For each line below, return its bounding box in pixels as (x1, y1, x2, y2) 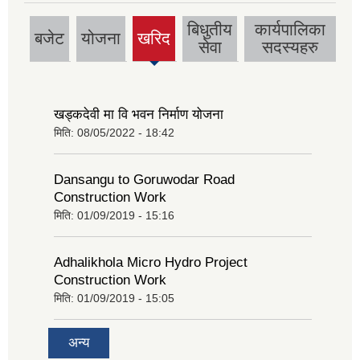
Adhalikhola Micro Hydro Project (54, 254, 247, 270)
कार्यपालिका (255, 20, 325, 39)
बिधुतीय (187, 20, 232, 39)
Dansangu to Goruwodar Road (54, 171, 235, 187)
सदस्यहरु (262, 38, 318, 57)
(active (128, 37, 180, 56)
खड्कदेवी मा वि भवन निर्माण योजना (54, 106, 223, 122)
